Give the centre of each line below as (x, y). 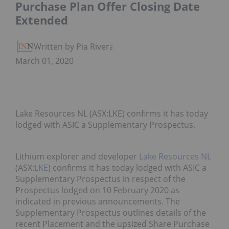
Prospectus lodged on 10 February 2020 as (97, 190)
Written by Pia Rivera (74, 47)
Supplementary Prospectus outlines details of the (111, 213)
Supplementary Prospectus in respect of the (100, 179)
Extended (42, 20)
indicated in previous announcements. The (98, 202)
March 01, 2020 (44, 61)
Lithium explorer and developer (77, 157)
